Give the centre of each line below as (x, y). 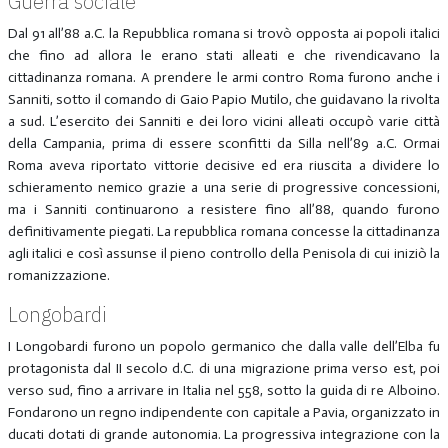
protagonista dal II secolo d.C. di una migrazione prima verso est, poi (224, 368)
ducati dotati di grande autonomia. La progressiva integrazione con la (224, 434)
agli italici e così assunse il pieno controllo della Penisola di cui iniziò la (224, 253)
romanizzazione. (58, 275)
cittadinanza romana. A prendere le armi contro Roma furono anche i (224, 77)
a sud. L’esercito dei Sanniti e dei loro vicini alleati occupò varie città (224, 121)
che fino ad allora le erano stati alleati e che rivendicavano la (224, 55)
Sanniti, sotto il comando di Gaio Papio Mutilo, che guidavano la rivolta (224, 99)
